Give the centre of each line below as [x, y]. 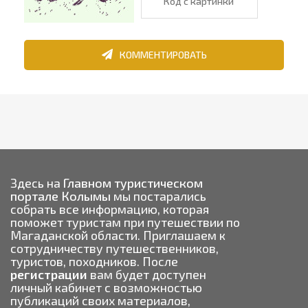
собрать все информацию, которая [110, 209]
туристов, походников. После [94, 261]
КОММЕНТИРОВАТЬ [163, 54]
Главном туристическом [133, 183]
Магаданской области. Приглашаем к [118, 235]
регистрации [49, 274]
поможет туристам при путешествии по [125, 222]
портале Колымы [62, 196]
